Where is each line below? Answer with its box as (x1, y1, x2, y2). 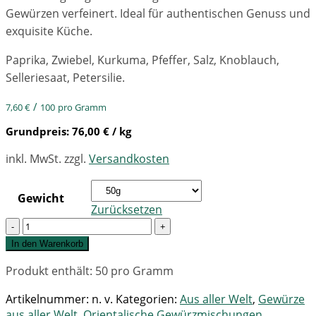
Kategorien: (116, 291, 180, 308)
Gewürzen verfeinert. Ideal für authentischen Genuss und (6, 6, 310, 22)
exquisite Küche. (6, 23, 92, 39)
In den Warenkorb (11, 238, 83, 250)
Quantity (5, 217, 51, 233)
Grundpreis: (6, 124, 72, 139)
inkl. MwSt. (6, 151, 61, 167)
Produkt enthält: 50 (6, 263, 111, 279)
